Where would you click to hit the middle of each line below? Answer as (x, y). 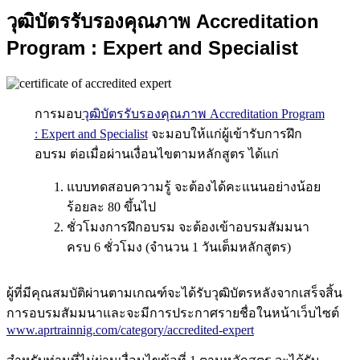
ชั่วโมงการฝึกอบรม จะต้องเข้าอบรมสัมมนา (188, 227)
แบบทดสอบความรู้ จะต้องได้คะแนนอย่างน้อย (193, 187)
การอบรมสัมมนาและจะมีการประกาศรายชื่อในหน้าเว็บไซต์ (173, 313)
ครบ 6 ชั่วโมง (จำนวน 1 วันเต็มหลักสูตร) (178, 247)
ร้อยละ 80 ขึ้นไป (111, 207)
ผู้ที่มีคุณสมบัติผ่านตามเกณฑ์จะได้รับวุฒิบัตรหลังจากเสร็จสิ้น (174, 293)
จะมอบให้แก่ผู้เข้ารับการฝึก (225, 134)
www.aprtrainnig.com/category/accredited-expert (130, 330)
